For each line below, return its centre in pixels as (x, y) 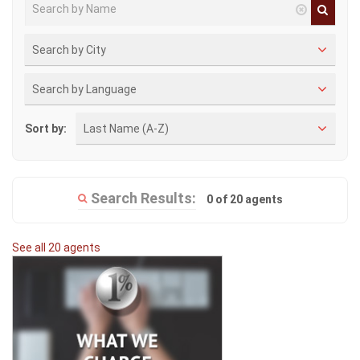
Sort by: (46, 128)
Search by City (69, 50)
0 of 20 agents (244, 199)
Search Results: (143, 198)
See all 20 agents (56, 247)
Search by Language (84, 89)
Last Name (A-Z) (127, 129)
